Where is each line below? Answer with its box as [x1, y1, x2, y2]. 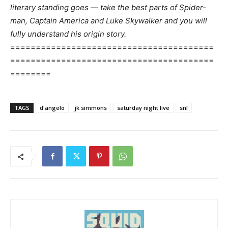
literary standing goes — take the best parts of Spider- [10, 3, 206, 12]
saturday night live [117, 104, 169, 111]
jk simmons [75, 104, 107, 111]
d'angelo [40, 104, 65, 111]
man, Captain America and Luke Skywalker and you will [10, 16, 207, 25]
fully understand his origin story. [10, 29, 126, 39]
